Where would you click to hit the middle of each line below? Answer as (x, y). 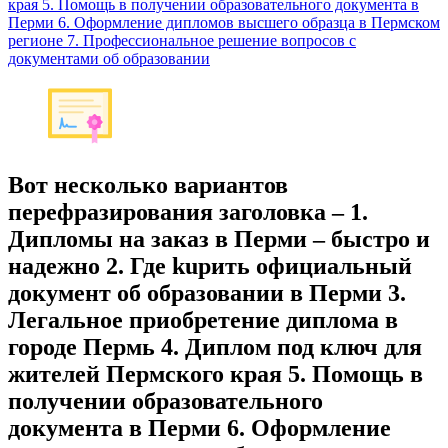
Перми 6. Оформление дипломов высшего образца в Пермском (224, 22)
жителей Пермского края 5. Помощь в (215, 373)
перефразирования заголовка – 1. (188, 211)
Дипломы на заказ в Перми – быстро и (219, 238)
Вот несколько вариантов (148, 184)
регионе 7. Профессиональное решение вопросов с (182, 40)
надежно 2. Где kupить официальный (210, 265)
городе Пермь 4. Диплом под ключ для (215, 346)
